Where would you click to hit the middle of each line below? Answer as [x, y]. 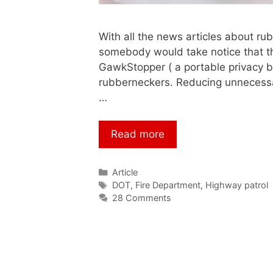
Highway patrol [236, 185]
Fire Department [168, 185]
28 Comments [141, 198]
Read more [138, 134]
